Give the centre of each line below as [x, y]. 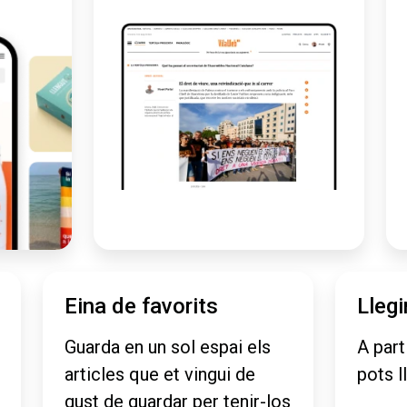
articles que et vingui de [160, 375]
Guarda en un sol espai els [168, 347]
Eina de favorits [142, 307]
